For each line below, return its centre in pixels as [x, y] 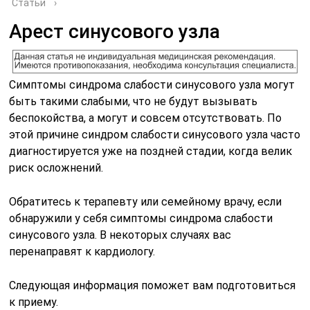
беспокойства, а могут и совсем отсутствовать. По [146, 118]
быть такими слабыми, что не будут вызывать [134, 101]
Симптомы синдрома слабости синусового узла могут [152, 84]
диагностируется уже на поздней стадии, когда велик [151, 151]
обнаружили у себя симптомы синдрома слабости [141, 218]
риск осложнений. [56, 167]
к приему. [34, 302]
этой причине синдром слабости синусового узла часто [155, 134]
